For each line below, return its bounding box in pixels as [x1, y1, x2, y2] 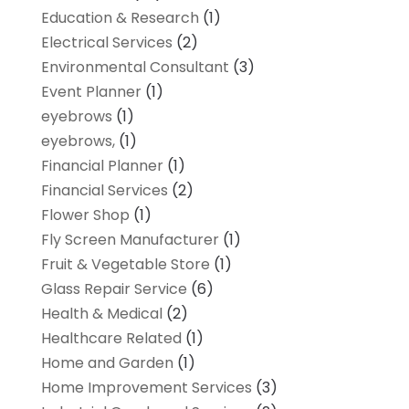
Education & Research [40, 7, 199, 29]
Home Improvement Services [40, 377, 252, 399]
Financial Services [40, 180, 168, 202]
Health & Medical [40, 303, 163, 325]
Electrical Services [40, 32, 173, 54]
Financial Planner [40, 155, 163, 177]
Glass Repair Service [40, 278, 187, 300]
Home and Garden [40, 352, 173, 374]
